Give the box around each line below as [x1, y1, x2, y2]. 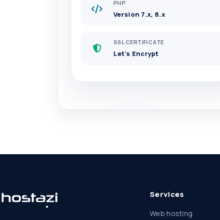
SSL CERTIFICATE [113, 38, 164, 46]
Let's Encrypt [113, 49, 159, 58]
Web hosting [150, 209, 193, 218]
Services [150, 189, 184, 199]
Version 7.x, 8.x [113, 9, 165, 19]
